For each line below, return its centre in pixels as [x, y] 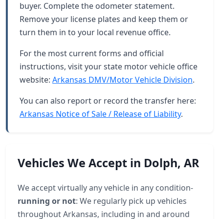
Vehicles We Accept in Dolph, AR [108, 163]
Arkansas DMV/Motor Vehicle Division [122, 80]
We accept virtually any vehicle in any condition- [105, 188]
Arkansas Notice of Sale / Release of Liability [100, 114]
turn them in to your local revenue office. [95, 32]
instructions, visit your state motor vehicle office [109, 66]
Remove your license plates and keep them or [104, 19]
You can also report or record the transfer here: [108, 101]
